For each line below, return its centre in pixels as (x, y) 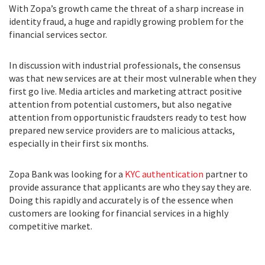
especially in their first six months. (79, 143)
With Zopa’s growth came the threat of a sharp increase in (126, 8)
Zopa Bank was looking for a (67, 174)
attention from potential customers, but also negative (120, 104)
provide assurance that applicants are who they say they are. (130, 187)
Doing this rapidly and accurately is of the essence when (121, 200)
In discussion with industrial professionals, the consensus (125, 65)
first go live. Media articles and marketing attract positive (125, 91)
